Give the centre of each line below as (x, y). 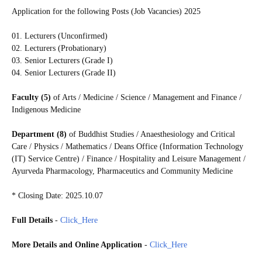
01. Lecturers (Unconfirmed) (60, 36)
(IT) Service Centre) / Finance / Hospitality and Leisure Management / (129, 158)
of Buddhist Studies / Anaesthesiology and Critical (151, 134)
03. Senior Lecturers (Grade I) (62, 60)
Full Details (32, 220)
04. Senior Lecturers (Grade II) (64, 73)
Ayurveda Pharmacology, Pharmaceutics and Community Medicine (122, 171)
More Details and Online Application (77, 244)
